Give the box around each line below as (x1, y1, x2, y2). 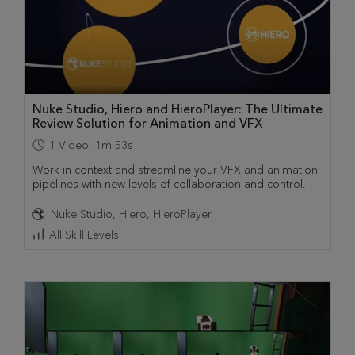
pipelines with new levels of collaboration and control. (32, 177, 306, 192)
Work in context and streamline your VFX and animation (32, 163, 318, 177)
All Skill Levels (49, 228, 119, 242)
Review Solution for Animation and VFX (32, 116, 263, 132)
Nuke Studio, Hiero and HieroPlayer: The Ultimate (32, 101, 323, 117)
